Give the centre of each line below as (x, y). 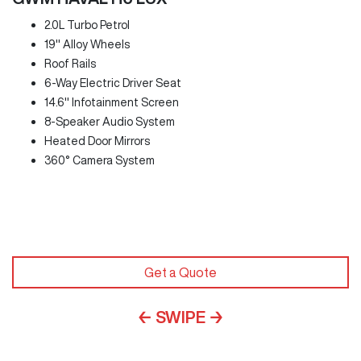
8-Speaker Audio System (110, 122)
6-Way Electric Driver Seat (113, 83)
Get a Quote (180, 272)
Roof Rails (70, 64)
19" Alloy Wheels (87, 45)
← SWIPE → (180, 317)
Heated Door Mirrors (97, 141)
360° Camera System (100, 161)
